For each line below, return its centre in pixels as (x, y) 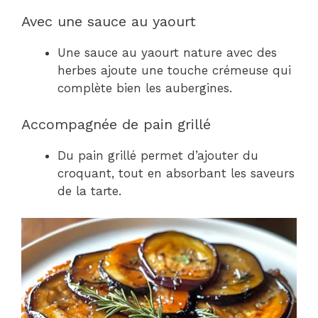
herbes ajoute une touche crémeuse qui (174, 70)
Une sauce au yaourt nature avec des (167, 53)
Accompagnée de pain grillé (116, 124)
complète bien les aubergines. (145, 88)
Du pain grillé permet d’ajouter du (158, 155)
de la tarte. (89, 191)
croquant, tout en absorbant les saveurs (176, 173)
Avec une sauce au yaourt (109, 21)
